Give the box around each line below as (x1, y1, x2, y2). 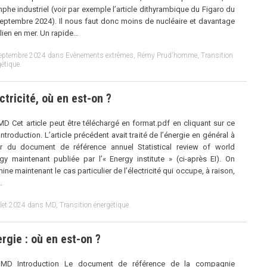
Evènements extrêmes (66, 51, 133, 60)
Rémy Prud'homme (137, 51, 197, 60)
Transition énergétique (60, 200, 129, 209)
